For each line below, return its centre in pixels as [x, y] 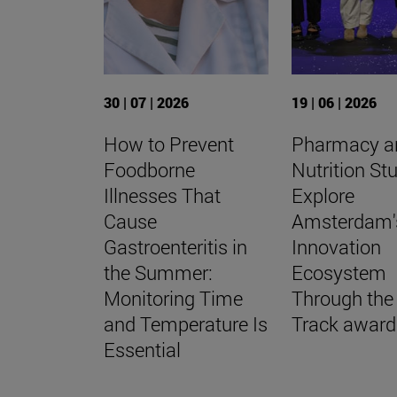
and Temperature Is [186, 323]
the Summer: [158, 272]
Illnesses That [162, 195]
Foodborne [149, 169]
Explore [323, 195]
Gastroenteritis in [175, 246]
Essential [142, 349]
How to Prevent [169, 144]
